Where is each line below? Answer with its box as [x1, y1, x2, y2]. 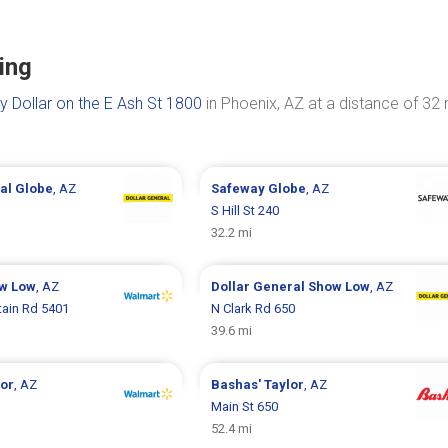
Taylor [263, 377, 304, 392]
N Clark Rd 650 [210, 301, 295, 316]
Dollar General [210, 279, 308, 294]
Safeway [210, 181, 268, 196]
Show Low [307, 279, 370, 294]
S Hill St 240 [210, 203, 279, 218]
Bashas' [210, 377, 264, 392]
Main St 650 [210, 399, 278, 414]
